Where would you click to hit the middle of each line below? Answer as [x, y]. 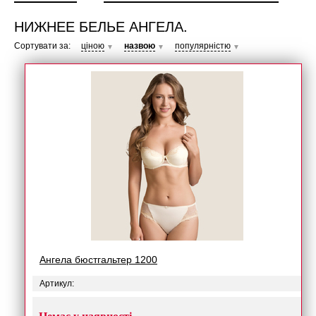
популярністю [203, 46]
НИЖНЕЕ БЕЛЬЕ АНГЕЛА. [101, 26]
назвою [140, 46]
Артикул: [57, 284]
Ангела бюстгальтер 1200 [98, 260]
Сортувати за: [42, 46]
